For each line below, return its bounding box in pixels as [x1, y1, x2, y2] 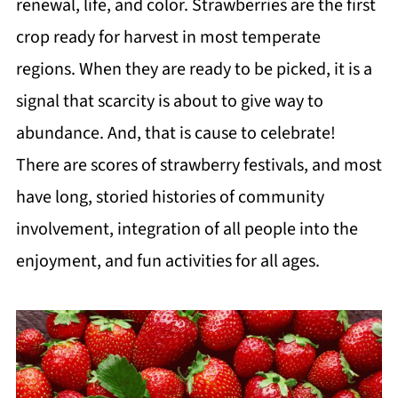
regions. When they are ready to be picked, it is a [15, 57, 372, 82]
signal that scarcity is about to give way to [15, 89, 323, 114]
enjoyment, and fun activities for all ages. [15, 249, 320, 274]
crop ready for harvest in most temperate [15, 25, 321, 50]
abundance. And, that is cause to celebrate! [15, 121, 336, 146]
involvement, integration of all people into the [15, 217, 358, 242]
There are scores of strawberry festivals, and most [15, 153, 382, 178]
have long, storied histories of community [15, 185, 324, 210]
